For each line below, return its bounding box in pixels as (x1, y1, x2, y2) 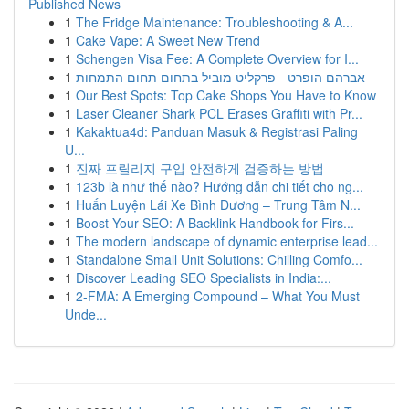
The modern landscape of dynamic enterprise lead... (76, 232, 378, 250)
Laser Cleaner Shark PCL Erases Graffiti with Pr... (76, 104, 362, 122)
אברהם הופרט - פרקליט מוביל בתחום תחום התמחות (76, 68, 365, 86)
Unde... (65, 305, 107, 323)
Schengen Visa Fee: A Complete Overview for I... (76, 49, 359, 68)
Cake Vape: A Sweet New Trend (76, 31, 260, 49)
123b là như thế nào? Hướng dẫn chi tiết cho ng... (76, 177, 363, 195)
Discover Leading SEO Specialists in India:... (76, 268, 331, 287)
